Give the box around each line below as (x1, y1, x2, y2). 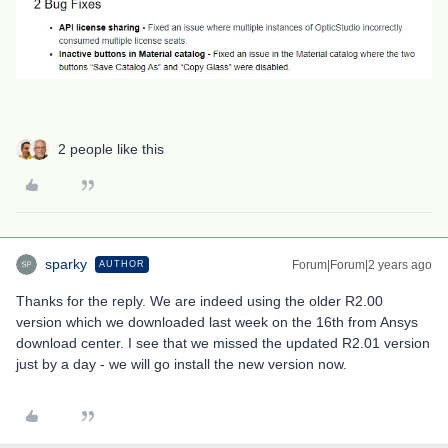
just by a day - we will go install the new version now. (16, 355, 347, 372)
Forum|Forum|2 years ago (292, 257, 432, 272)
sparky (45, 255, 87, 272)
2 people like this (58, 140, 164, 157)
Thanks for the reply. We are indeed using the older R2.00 (16, 292, 383, 309)
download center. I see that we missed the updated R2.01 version (16, 334, 430, 351)
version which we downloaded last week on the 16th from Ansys (16, 313, 418, 330)
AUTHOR (99, 258, 145, 269)
